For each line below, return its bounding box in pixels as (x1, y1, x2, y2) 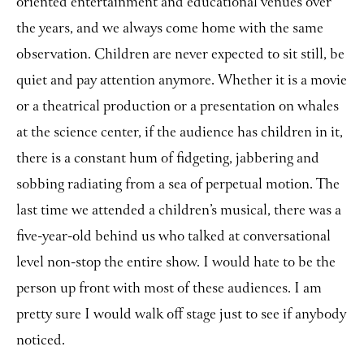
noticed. (16, 329, 65, 353)
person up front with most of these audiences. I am (16, 277, 322, 301)
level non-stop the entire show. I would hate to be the (16, 251, 336, 275)
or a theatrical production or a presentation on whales (16, 95, 339, 119)
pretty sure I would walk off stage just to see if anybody (16, 303, 346, 327)
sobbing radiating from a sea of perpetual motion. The (16, 173, 340, 197)
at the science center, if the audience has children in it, (16, 121, 343, 145)
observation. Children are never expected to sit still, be (16, 43, 344, 67)
